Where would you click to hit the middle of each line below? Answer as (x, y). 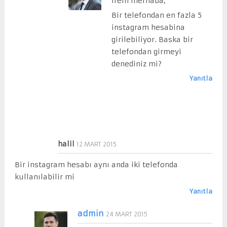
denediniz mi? (136, 64)
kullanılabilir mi (44, 177)
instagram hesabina (148, 27)
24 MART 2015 (126, 214)
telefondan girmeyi (146, 51)
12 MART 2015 (96, 144)
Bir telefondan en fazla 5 (156, 15)
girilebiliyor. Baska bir (152, 39)
